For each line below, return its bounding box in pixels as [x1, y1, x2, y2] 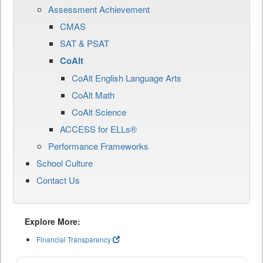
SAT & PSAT [60, 37, 109, 50]
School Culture [36, 157, 93, 170]
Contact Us [36, 174, 80, 187]
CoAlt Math [72, 89, 114, 102]
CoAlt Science [72, 106, 126, 119]
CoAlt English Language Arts [72, 72, 181, 85]
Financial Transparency [36, 234, 111, 245]
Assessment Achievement [48, 3, 150, 16]
